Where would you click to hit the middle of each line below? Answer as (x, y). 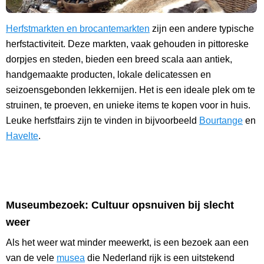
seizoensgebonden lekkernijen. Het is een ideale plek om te (131, 90)
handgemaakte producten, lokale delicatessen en (108, 75)
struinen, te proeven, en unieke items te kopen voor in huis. (128, 105)
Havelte (22, 136)
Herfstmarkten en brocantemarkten (78, 29)
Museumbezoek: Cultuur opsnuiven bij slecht (120, 205)
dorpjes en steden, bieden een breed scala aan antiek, (119, 60)
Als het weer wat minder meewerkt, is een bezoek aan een (127, 243)
